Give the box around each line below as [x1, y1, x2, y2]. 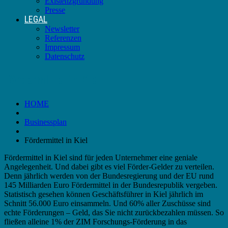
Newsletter [45, 24, 79, 33]
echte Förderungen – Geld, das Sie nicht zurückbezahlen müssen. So [4, 208, 224, 217]
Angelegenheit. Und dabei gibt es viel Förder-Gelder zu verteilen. [4, 162, 214, 171]
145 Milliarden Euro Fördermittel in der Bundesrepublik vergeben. [4, 180, 217, 189]
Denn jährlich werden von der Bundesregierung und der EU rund [4, 171, 214, 180]
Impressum [45, 43, 80, 51]
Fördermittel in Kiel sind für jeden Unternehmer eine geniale [4, 153, 197, 162]
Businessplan [24, 117, 67, 126]
